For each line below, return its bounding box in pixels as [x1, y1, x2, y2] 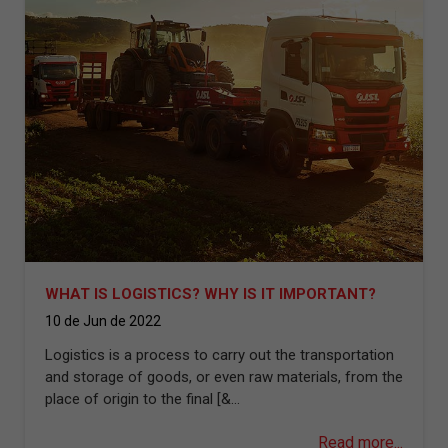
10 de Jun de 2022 [45, 313, 161, 329]
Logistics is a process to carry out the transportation [45, 346, 394, 364]
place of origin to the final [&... [45, 390, 240, 408]
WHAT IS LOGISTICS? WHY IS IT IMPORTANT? [45, 285, 376, 303]
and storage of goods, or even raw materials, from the [45, 368, 403, 386]
